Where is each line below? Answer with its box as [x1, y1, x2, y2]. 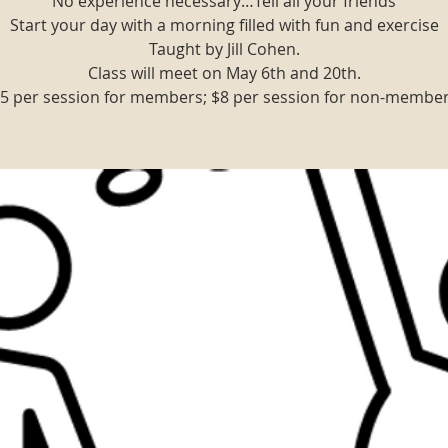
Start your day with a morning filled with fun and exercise [9, 14, 439, 36]
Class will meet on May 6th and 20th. [87, 62, 361, 84]
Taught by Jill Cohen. [148, 38, 300, 60]
